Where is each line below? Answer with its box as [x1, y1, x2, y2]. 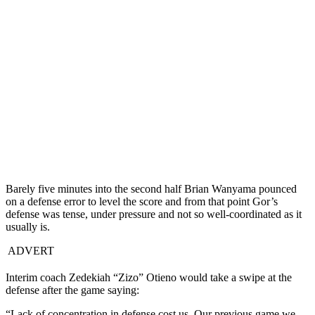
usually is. [6, 221, 50, 233]
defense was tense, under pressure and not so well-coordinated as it [6, 208, 302, 221]
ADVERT [6, 245, 54, 257]
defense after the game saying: [6, 284, 139, 297]
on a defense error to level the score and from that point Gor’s [6, 195, 278, 208]
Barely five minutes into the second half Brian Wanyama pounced [6, 183, 297, 195]
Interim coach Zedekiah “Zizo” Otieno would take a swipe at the [6, 271, 292, 284]
